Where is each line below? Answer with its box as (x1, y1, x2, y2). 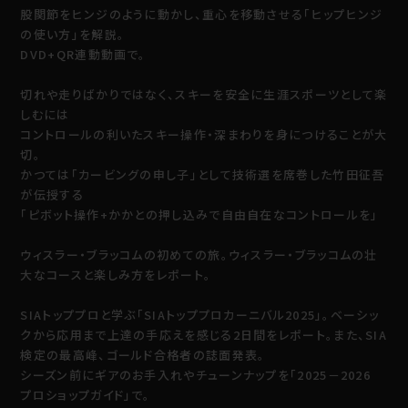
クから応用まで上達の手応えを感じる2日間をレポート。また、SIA (20, 325, 388, 343)
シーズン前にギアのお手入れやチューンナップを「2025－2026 (20, 365, 384, 383)
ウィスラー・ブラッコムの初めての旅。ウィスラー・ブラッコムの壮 (20, 245, 378, 263)
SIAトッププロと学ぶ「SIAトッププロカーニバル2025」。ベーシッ (20, 305, 379, 323)
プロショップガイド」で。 (20, 385, 151, 403)
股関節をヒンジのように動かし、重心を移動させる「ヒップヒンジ (20, 5, 383, 23)
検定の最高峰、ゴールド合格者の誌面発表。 (20, 345, 266, 363)
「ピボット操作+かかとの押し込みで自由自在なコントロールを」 (20, 205, 379, 223)
